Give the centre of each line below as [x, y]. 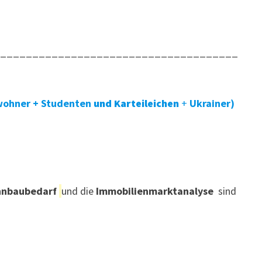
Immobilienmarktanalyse [155, 191]
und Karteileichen [136, 104]
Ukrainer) [212, 104]
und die [79, 191]
